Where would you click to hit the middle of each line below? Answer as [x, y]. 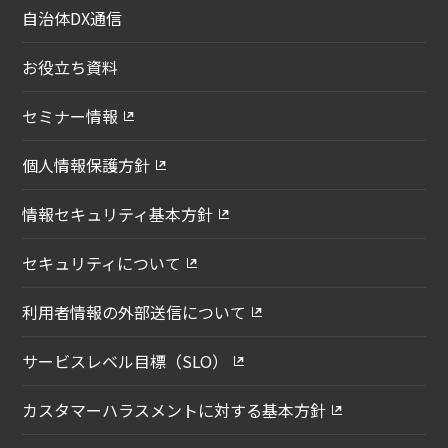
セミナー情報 [70, 115]
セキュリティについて [102, 262]
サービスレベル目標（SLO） [125, 360]
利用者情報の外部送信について [134, 311]
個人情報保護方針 [86, 164]
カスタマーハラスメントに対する [142, 409]
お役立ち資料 [70, 66]
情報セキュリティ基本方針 [118, 213]
